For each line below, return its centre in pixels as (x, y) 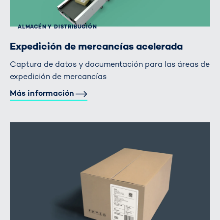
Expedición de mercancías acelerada (96, 46)
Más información (42, 93)
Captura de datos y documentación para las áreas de (110, 64)
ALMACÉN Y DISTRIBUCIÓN (57, 27)
